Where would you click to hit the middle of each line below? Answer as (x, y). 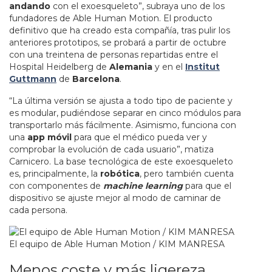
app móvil (49, 137)
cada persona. (38, 210)
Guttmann (33, 79)
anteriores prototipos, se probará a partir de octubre (118, 43)
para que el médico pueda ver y (139, 137)
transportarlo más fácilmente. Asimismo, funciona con (123, 125)
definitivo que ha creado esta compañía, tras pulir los (120, 31)
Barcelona (96, 79)
